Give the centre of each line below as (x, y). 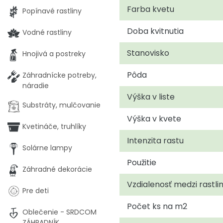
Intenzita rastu (155, 140)
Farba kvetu (151, 9)
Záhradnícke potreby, (59, 75)
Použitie (142, 162)
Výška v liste (151, 97)
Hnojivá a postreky (54, 54)
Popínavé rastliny (52, 11)
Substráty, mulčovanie (61, 105)
